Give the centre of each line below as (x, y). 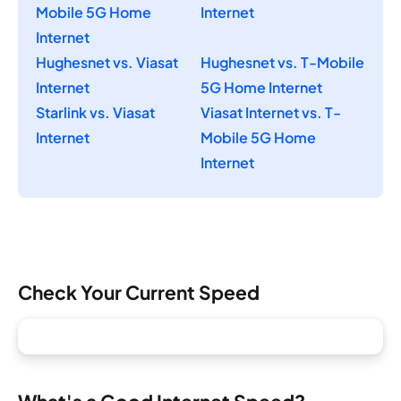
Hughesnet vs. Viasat (107, 63)
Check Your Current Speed (139, 292)
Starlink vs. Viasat (95, 113)
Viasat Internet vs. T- (271, 113)
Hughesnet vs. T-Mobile (282, 63)
